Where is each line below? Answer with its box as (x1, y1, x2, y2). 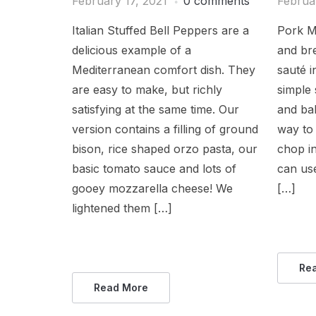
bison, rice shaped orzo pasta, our (72, 142, 257, 157)
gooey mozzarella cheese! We (72, 181, 233, 196)
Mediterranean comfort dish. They (72, 63, 255, 78)
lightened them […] (72, 201, 172, 216)
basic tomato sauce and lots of (72, 162, 236, 176)
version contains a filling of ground (72, 122, 258, 137)
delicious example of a (72, 43, 191, 58)
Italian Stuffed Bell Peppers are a (72, 23, 249, 38)
